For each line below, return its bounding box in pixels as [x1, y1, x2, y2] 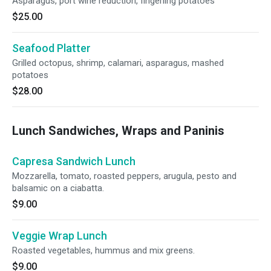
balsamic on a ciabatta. [12, 183, 104, 194]
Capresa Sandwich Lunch [12, 155, 135, 168]
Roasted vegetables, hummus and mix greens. [12, 245, 195, 256]
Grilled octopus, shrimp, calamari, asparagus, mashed [12, 57, 224, 68]
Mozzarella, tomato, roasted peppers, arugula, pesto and [12, 171, 237, 181]
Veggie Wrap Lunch [12, 229, 107, 242]
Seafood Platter [12, 42, 91, 54]
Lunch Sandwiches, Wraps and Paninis [12, 123, 224, 138]
